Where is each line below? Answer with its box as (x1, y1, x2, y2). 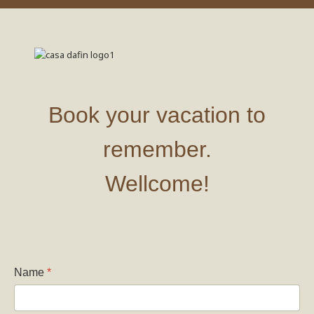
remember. (102, 137, 212, 162)
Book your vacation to (48, 102, 266, 128)
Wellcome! (104, 171, 210, 196)
